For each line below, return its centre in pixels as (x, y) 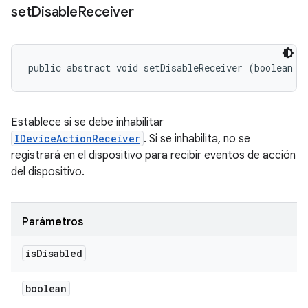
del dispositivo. (48, 172)
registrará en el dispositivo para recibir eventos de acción (153, 155)
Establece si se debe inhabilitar (87, 122)
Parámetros (53, 222)
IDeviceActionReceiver (77, 139)
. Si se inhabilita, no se (197, 139)
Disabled (59, 253)
